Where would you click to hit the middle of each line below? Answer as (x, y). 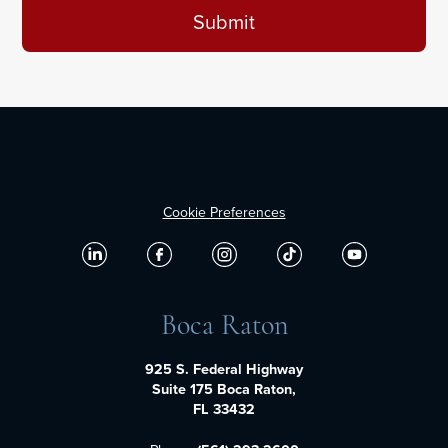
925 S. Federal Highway (224, 369)
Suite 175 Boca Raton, (224, 389)
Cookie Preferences (224, 212)
